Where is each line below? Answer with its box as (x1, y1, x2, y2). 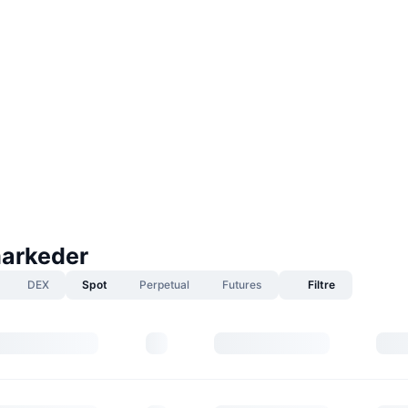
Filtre (307, 278, 335, 291)
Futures (222, 278, 261, 291)
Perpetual (139, 278, 189, 291)
